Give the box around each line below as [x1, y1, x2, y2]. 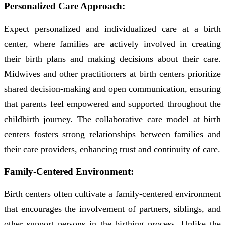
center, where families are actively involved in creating [4, 38, 221, 49]
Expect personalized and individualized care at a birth [4, 23, 221, 34]
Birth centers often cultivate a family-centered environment [4, 189, 221, 199]
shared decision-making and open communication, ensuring [4, 83, 221, 94]
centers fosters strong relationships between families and [4, 129, 221, 139]
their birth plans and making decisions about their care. [4, 53, 221, 64]
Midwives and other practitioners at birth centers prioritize [4, 68, 221, 79]
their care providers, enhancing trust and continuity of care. [4, 144, 220, 154]
